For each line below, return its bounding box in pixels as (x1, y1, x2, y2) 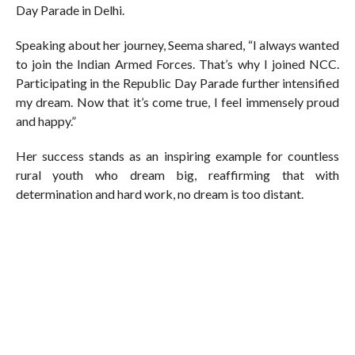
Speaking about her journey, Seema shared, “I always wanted (15, 37, 340, 53)
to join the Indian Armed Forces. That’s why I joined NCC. (15, 56, 340, 72)
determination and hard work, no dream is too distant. (15, 186, 303, 202)
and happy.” (15, 113, 76, 129)
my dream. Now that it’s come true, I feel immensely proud (15, 94, 340, 110)
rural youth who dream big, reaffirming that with (15, 167, 340, 183)
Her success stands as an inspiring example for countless (15, 148, 340, 164)
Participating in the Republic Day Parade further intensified (15, 75, 340, 91)
